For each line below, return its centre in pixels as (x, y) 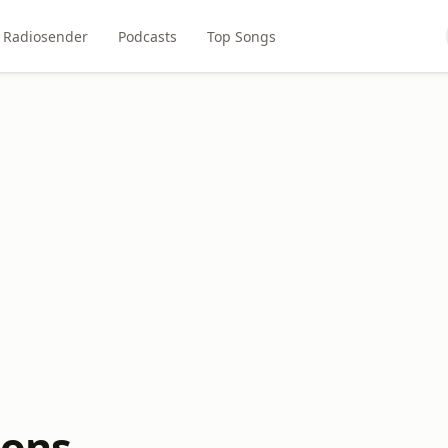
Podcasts (148, 36)
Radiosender (46, 36)
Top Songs (242, 36)
